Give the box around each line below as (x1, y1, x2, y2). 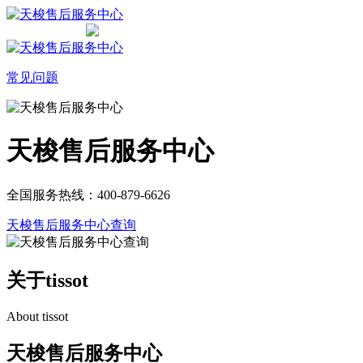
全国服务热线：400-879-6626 (6, 187, 170, 202)
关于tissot (6, 269, 88, 291)
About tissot (6, 309, 68, 323)
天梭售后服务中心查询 (6, 217, 136, 232)
